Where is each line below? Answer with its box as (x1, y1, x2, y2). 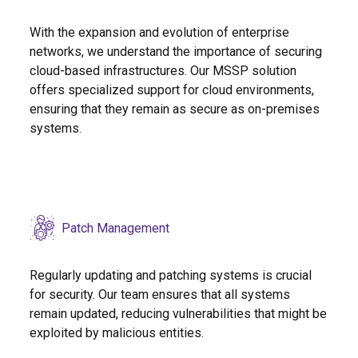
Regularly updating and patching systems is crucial (30, 268, 312, 284)
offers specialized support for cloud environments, (30, 82, 315, 98)
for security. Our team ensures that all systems (30, 287, 291, 303)
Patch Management (62, 220, 170, 236)
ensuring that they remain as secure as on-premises (30, 101, 320, 117)
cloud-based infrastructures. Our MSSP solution (30, 63, 297, 79)
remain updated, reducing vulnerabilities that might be (30, 306, 328, 322)
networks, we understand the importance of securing (30, 44, 323, 60)
